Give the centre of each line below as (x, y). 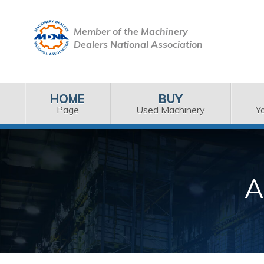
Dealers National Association (138, 44)
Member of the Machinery (131, 31)
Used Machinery (170, 109)
